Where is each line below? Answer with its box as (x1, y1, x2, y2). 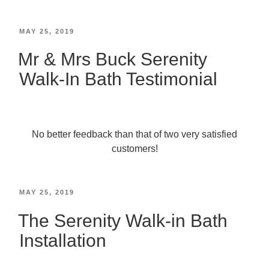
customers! (111, 143, 158, 154)
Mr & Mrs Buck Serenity (18, 49, 207, 70)
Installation (19, 230, 106, 250)
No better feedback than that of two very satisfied (32, 128, 237, 139)
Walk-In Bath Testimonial (19, 69, 217, 89)
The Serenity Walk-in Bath (18, 210, 228, 231)
